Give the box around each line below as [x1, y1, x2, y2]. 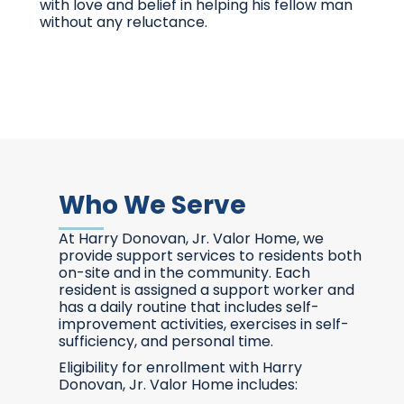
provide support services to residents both [58, 245, 362, 267]
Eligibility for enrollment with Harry [58, 357, 302, 379]
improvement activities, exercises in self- [58, 314, 349, 335]
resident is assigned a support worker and [58, 280, 354, 301]
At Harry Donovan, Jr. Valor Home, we [58, 228, 324, 250]
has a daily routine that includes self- [58, 297, 319, 318]
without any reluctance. [40, 11, 207, 32]
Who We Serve [58, 188, 246, 224]
